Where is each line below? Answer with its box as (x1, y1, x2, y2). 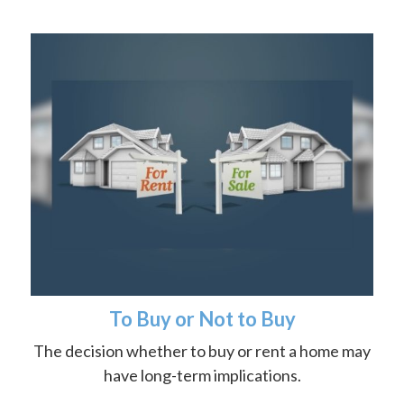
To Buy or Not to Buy (108, 306, 296, 331)
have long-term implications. (103, 364, 301, 385)
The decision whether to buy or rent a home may (33, 340, 371, 361)
